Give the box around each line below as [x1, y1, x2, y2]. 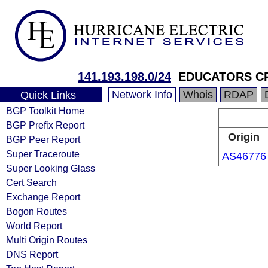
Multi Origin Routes [6, 234, 87, 245]
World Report [6, 220, 62, 231]
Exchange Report [6, 191, 80, 202]
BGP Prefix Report [6, 120, 84, 130]
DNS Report [6, 249, 58, 260]
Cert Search [6, 177, 57, 188]
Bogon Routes [6, 206, 67, 217]
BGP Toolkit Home [6, 105, 84, 116]
